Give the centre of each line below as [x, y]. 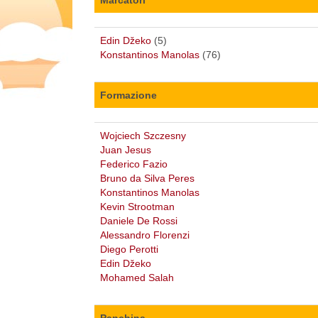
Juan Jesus [126, 149]
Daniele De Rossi [139, 220]
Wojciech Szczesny [143, 135]
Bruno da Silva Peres [147, 178]
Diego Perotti [129, 249]
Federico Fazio [134, 164]
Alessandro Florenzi [145, 235]
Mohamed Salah [137, 277]
